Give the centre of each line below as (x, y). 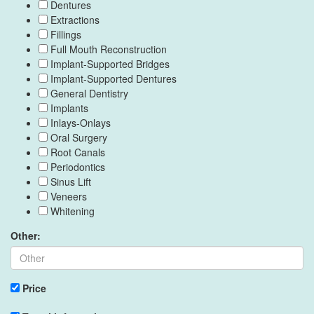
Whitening (71, 211)
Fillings (64, 34)
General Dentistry (88, 93)
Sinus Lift (69, 181)
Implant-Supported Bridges (109, 63)
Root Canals (76, 152)
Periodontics (76, 166)
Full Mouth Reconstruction (107, 49)
